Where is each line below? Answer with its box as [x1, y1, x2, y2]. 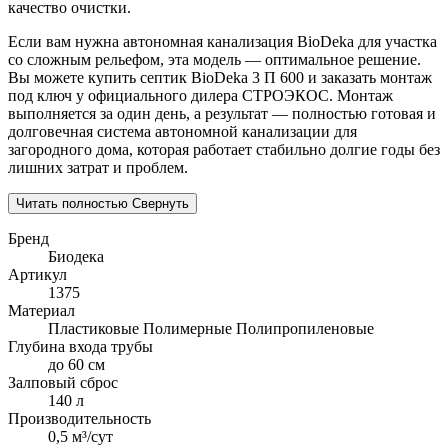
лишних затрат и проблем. [8, 158, 188, 176]
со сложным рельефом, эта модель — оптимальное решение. [8, 50, 421, 68]
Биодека [48, 247, 104, 265]
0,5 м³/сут [48, 427, 113, 445]
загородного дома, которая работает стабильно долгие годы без [8, 140, 440, 158]
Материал [8, 301, 75, 319]
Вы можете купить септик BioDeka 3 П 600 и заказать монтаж [8, 68, 432, 86]
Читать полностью [16, 195, 128, 211]
